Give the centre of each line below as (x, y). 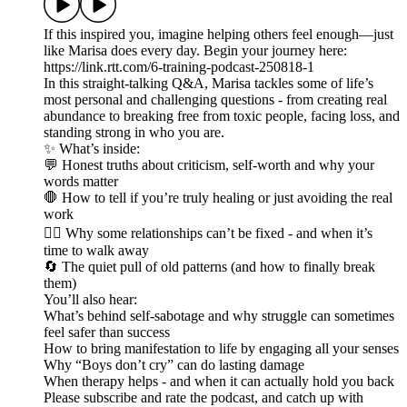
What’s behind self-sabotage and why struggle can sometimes (219, 316)
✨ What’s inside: (92, 149)
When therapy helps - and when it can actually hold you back (219, 382)
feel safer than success (107, 333)
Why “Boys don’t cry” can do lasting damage (174, 365)
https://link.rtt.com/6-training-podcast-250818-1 (179, 67)
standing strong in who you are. (134, 133)
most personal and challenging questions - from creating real (215, 100)
